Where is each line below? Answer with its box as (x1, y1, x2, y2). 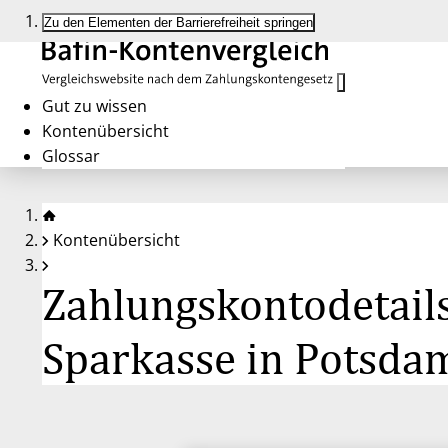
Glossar (42, 145, 100, 167)
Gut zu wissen (42, 95, 147, 117)
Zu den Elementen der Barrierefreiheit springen (44, 15, 313, 30)
